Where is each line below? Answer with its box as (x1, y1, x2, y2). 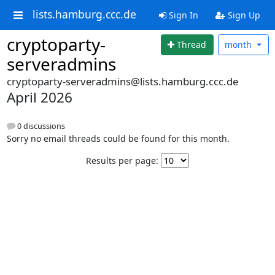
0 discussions (15, 121, 65, 132)
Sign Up (225, 9, 260, 21)
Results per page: (86, 155, 158, 167)
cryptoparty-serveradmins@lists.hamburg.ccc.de (6, 74, 238, 88)
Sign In (166, 9, 198, 21)
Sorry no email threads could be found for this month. (6, 133, 230, 145)
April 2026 (6, 88, 72, 107)
